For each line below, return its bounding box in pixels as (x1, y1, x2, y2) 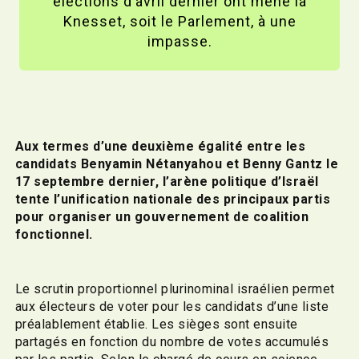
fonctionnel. (14, 226, 97, 242)
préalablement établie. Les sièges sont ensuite (14, 316, 298, 332)
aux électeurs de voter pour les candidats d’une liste (14, 298, 329, 314)
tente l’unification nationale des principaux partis (14, 191, 331, 207)
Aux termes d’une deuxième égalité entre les (14, 138, 306, 154)
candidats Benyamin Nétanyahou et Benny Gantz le (14, 155, 339, 171)
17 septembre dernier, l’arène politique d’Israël (14, 173, 319, 189)
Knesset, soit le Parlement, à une (63, 12, 296, 30)
